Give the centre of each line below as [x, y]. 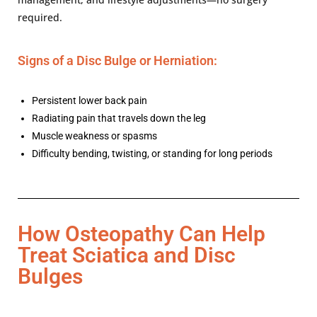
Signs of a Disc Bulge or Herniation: [117, 60]
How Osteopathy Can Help [142, 234]
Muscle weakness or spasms [94, 136]
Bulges [50, 276]
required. [40, 17]
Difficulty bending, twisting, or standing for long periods [152, 153]
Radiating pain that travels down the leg [119, 118]
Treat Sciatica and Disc [127, 255]
